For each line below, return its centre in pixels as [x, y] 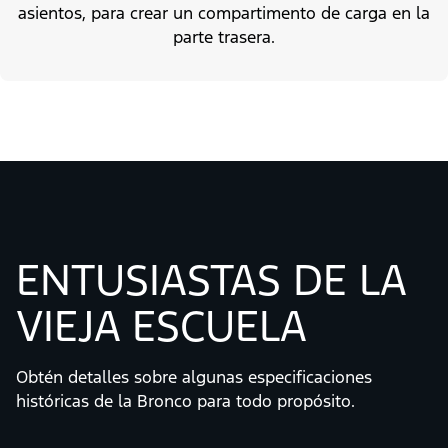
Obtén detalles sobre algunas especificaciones [194, 376]
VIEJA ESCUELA [161, 325]
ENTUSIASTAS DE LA [211, 279]
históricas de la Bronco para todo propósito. [185, 400]
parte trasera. [224, 36]
